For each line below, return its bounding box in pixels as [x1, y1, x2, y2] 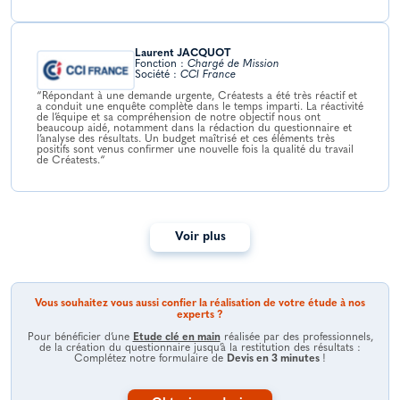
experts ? [177, 310, 223, 321]
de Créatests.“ [37, 155, 105, 167]
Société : [135, 70, 180, 81]
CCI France [180, 70, 236, 81]
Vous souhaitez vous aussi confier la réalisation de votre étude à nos [35, 298, 365, 310]
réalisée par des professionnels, [220, 332, 373, 344]
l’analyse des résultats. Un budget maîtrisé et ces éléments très [37, 134, 335, 146]
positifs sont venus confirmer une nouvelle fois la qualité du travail [37, 145, 354, 156]
